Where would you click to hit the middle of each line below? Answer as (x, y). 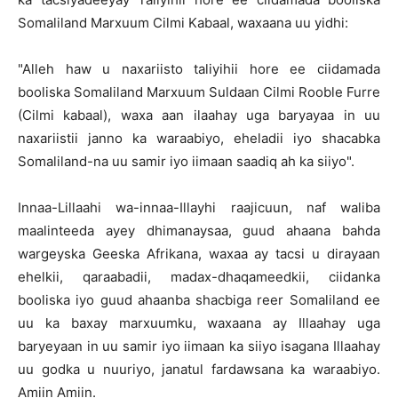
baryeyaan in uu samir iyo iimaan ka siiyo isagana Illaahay (199, 346)
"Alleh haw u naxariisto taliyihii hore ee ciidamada (199, 69)
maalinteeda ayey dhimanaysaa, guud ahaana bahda (199, 231)
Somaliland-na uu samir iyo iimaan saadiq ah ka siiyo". (186, 161)
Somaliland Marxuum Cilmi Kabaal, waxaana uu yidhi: (183, 23)
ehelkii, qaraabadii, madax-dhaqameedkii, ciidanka (199, 277)
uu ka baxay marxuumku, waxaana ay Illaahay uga (199, 323)
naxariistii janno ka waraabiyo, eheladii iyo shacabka (199, 138)
